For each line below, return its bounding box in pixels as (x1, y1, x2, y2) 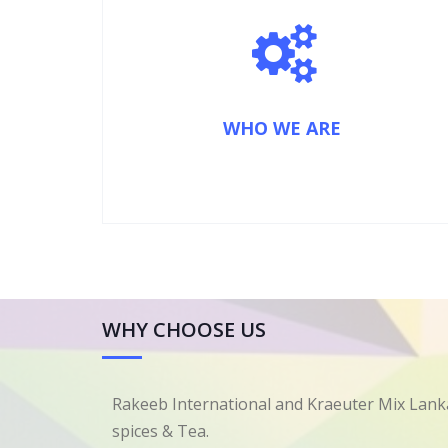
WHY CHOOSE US (102, 316, 266, 343)
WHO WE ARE (223, 116, 341, 140)
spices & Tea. (112, 420, 213, 442)
